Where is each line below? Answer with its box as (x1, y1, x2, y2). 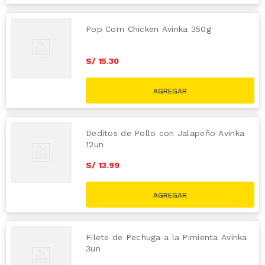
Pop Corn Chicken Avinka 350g (86, 24, 211, 34)
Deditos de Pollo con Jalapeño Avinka (86, 128, 245, 138)
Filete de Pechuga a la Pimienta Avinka (86, 232, 247, 242)
